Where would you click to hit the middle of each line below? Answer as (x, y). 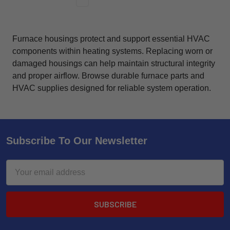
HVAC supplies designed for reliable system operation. (112, 88)
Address (21, 178)
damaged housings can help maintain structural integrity (114, 63)
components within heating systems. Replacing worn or (112, 51)
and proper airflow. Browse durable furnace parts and (108, 75)
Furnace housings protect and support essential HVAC (111, 39)
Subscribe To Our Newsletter (77, 140)
